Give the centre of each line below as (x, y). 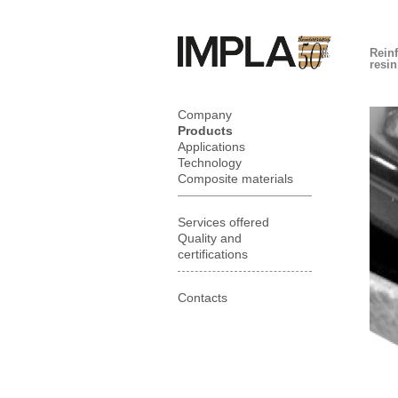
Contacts (203, 298)
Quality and (210, 238)
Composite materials (235, 179)
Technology (210, 163)
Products (205, 131)
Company (205, 115)
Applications (211, 147)
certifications (213, 254)
